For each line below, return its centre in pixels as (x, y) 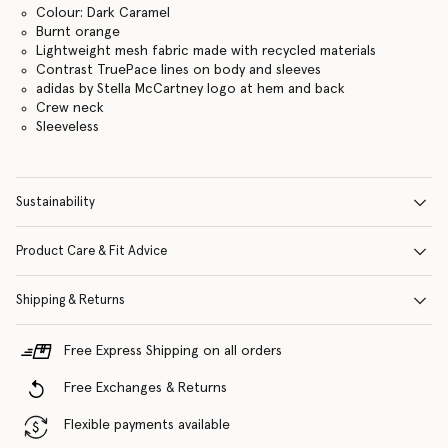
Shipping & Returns (70, 300)
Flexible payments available (147, 425)
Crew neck (69, 108)
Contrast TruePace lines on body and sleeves (178, 70)
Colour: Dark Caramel (102, 13)
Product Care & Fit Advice (91, 251)
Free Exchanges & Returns (145, 388)
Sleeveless (67, 127)
